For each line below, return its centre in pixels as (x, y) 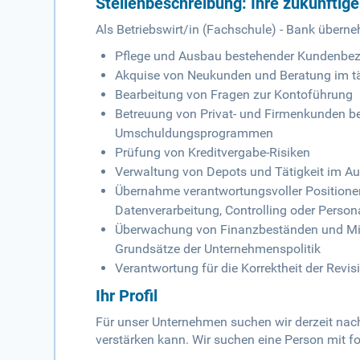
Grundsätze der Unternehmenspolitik (218, 249)
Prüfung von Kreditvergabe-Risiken (213, 153)
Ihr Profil (127, 296)
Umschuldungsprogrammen (194, 133)
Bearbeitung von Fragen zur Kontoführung (234, 95)
